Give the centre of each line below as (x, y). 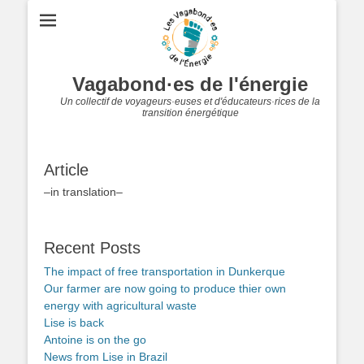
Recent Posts (92, 248)
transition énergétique (190, 113)
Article (66, 170)
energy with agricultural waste (120, 306)
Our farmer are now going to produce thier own (165, 289)
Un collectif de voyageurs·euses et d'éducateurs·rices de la (190, 102)
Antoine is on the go (95, 340)
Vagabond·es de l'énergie (190, 84)
